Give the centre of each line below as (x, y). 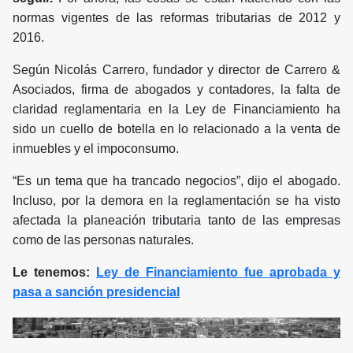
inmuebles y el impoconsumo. (96, 149)
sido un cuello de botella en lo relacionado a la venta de (176, 129)
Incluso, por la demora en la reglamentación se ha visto (176, 201)
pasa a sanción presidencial (96, 292)
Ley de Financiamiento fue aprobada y (218, 273)
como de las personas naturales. (103, 240)
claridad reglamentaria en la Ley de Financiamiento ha (176, 110)
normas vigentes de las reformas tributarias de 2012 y (176, 18)
